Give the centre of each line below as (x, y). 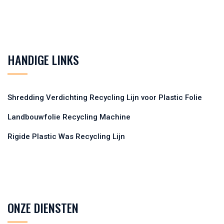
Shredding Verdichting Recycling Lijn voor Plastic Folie (105, 97)
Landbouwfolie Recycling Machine (69, 117)
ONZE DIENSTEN (43, 207)
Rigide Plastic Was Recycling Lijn (66, 136)
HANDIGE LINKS (43, 59)
